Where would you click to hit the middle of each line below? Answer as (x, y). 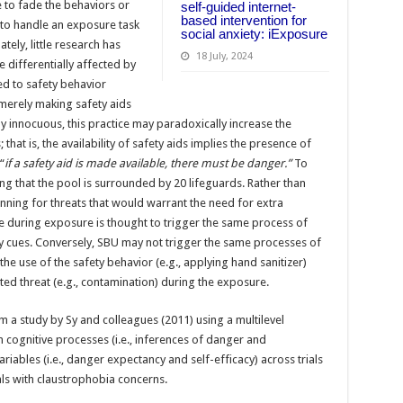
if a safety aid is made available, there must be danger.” (148, 163)
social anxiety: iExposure (254, 33)
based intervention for (243, 20)
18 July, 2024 (224, 56)
